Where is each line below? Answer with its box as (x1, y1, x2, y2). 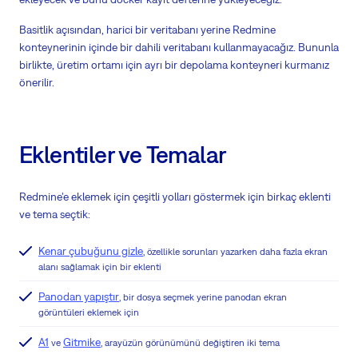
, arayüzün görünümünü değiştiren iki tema (101, 337, 280, 349)
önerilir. (19, 76, 54, 89)
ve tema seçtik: (19, 208, 90, 221)
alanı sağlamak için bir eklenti (38, 261, 161, 273)
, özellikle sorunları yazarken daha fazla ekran (143, 246, 328, 258)
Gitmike (63, 336, 101, 349)
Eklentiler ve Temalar (19, 141, 227, 169)
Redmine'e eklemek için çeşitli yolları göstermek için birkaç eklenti (19, 190, 331, 204)
